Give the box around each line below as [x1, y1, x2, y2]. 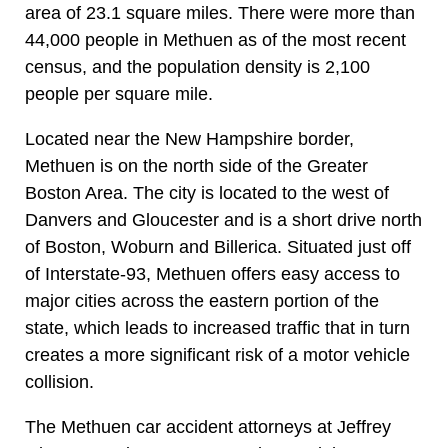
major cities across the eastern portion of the [25, 290, 379, 311]
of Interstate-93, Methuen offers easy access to [25, 263, 400, 284]
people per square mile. [25, 83, 213, 104]
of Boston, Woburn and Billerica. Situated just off [25, 236, 411, 257]
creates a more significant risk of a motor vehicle [25, 344, 410, 365]
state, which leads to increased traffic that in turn [25, 317, 410, 338]
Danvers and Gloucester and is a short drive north [25, 209, 422, 230]
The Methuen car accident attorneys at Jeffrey [25, 416, 391, 437]
